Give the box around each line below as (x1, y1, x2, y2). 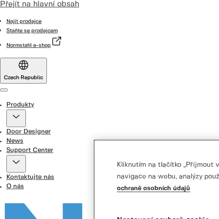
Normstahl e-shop (6, 43, 51, 48)
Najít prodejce (6, 19, 42, 24)
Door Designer (6, 129, 51, 135)
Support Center (6, 147, 53, 153)
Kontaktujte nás (6, 174, 54, 180)
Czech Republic (4, 75, 43, 80)
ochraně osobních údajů (117, 185, 190, 192)
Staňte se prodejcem (6, 28, 58, 33)
